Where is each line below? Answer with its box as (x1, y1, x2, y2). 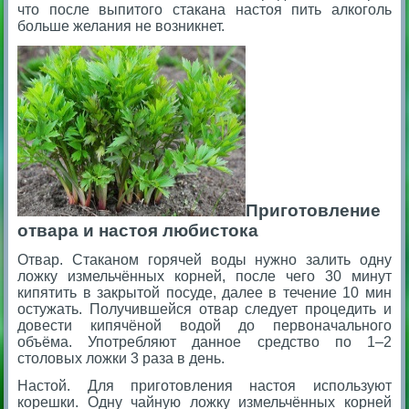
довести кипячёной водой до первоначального (17, 318, 392, 334)
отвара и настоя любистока (17, 221, 259, 241)
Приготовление (246, 201, 382, 221)
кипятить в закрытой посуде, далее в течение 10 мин (17, 285, 392, 301)
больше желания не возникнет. (17, 18, 225, 35)
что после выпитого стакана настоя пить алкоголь (17, 2, 392, 18)
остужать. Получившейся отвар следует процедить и (17, 301, 392, 318)
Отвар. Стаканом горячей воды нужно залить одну (17, 252, 392, 268)
